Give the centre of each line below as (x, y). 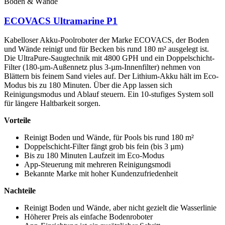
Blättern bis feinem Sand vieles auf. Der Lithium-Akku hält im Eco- (111, 76)
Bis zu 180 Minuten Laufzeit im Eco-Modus (94, 156)
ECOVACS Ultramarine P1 (61, 21)
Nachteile (20, 191)
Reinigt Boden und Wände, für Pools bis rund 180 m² (109, 138)
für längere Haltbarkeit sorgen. (52, 103)
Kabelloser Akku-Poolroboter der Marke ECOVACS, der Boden (106, 40)
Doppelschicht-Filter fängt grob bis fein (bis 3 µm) (104, 147)
